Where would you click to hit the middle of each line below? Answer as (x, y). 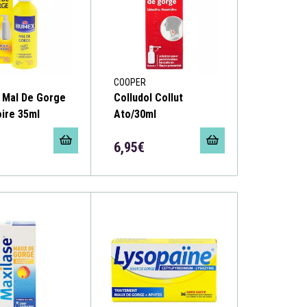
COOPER (130, 82)
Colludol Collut (149, 97)
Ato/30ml (135, 114)
